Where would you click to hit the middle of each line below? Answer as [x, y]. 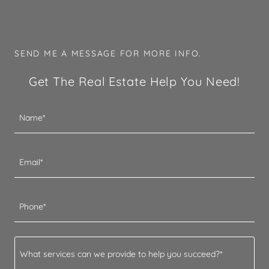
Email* [31, 162]
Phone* [32, 206]
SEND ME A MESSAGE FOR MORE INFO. [108, 53]
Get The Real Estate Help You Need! [134, 81]
